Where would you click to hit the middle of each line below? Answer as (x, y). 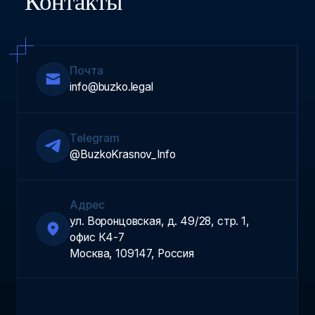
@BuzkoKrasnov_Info (123, 154)
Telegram (95, 138)
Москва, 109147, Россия (132, 253)
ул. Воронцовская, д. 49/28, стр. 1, (160, 221)
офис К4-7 (97, 237)
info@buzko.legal (111, 87)
